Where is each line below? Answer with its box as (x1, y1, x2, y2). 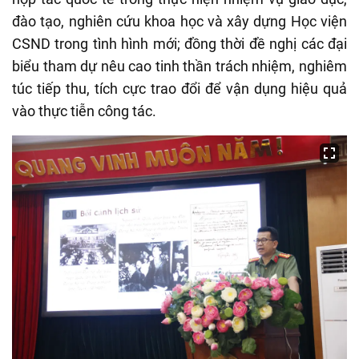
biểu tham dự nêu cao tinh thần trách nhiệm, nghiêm (12, 58, 347, 75)
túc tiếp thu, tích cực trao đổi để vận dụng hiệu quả (12, 80, 347, 98)
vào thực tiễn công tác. (12, 103, 156, 120)
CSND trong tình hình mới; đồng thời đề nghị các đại (12, 35, 347, 53)
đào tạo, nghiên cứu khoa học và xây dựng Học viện (12, 13, 347, 30)
